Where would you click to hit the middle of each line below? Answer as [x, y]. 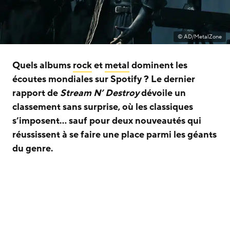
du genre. [33, 149]
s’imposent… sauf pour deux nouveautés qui [107, 121]
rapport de [36, 93]
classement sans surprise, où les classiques [103, 107]
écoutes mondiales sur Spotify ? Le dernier [104, 79]
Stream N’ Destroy [100, 93]
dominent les [158, 65]
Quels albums [43, 65]
